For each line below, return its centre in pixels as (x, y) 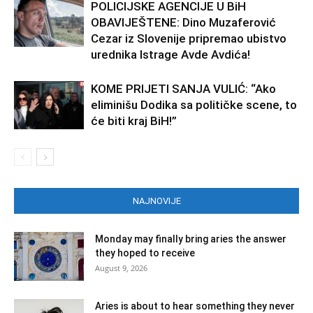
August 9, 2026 (121, 268)
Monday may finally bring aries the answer (191, 239)
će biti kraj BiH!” (134, 121)
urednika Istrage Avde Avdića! (170, 54)
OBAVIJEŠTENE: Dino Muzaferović (183, 22)
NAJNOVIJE (156, 201)
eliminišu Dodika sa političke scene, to (194, 104)
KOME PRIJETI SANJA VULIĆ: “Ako (183, 88)
